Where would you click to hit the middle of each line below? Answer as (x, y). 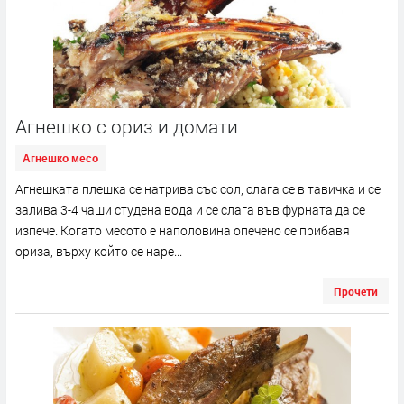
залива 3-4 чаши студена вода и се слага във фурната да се (190, 210)
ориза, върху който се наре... (99, 252)
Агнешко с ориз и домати (127, 127)
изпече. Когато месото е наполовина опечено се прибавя (183, 231)
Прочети (356, 292)
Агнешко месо (60, 159)
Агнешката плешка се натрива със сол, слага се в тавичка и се (198, 189)
